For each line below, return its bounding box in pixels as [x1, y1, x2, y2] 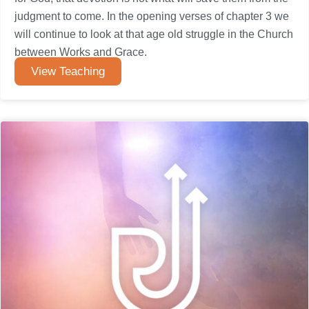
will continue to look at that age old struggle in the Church [14, 28, 293, 40]
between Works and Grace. [14, 46, 147, 58]
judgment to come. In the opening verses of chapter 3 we [14, 10, 289, 22]
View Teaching [31, 65, 105, 78]
